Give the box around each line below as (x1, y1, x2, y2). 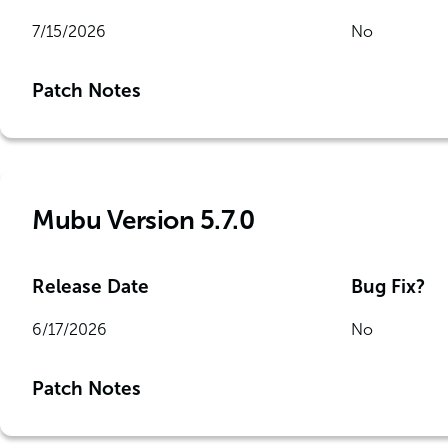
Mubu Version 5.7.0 (32, 205, 254, 236)
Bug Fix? (350, 275, 425, 298)
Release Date (32, 275, 149, 298)
